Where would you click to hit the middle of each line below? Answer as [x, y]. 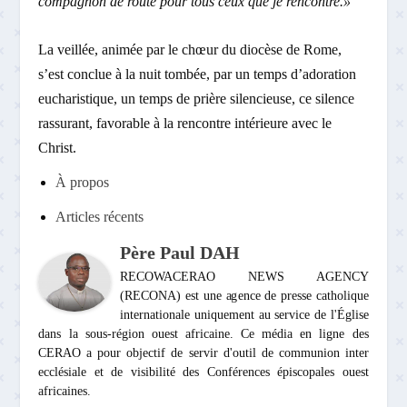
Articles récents [99, 217]
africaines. [65, 392]
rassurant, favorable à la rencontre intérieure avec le [185, 123]
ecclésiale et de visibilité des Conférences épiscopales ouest [203, 372]
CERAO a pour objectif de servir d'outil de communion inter [203, 353]
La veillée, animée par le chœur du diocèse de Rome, [190, 49]
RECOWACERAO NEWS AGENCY [244, 277]
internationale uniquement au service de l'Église [244, 315]
